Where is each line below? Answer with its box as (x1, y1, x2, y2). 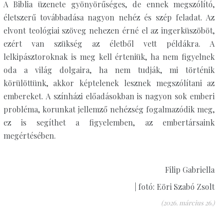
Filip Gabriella (165, 164, 215, 175)
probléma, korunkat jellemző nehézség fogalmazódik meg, (3, 104, 215, 114)
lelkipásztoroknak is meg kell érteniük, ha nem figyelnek (3, 52, 215, 62)
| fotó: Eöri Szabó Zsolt (135, 182, 215, 192)
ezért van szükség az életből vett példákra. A (3, 38, 215, 49)
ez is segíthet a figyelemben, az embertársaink (3, 117, 215, 127)
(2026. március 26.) (161, 198, 215, 207)
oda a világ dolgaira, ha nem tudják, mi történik (3, 65, 215, 75)
